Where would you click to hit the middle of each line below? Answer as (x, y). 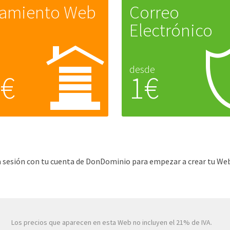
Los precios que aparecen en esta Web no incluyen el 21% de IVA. (112, 222)
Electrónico (171, 30)
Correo (154, 12)
